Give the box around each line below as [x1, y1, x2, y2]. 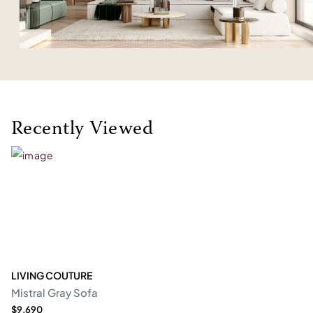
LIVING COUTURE [11, 269, 92, 282]
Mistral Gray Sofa [11, 286, 98, 299]
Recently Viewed [11, 119, 154, 139]
